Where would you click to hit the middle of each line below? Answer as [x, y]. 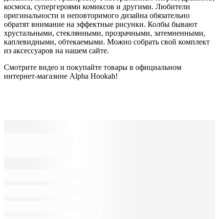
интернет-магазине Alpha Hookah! [61, 76]
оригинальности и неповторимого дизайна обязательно [97, 16]
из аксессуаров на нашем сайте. [56, 51]
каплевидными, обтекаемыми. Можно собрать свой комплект [107, 42]
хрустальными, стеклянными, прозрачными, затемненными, [105, 33]
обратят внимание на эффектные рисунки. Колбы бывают [101, 24]
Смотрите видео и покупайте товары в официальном [93, 67]
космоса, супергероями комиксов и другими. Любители [97, 7]
